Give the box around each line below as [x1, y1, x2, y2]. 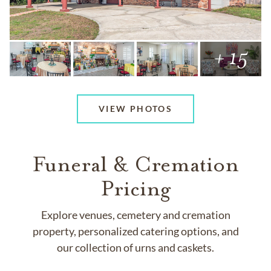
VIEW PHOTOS [98, 103, 173, 114]
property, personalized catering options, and [32, 224, 239, 238]
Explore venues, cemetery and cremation [41, 207, 230, 221]
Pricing [100, 174, 171, 202]
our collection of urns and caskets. [57, 240, 214, 254]
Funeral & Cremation [32, 150, 239, 178]
